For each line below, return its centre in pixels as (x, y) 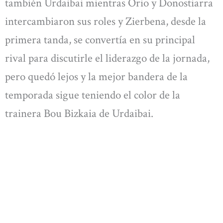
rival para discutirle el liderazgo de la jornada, (107, 58)
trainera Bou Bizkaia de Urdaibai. (79, 113)
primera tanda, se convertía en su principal (100, 40)
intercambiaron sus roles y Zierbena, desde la (106, 21)
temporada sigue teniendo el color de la (93, 95)
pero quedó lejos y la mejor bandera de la (96, 76)
